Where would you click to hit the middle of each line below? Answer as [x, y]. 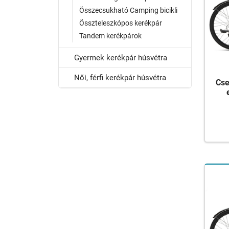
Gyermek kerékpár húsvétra [121, 58]
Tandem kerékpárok [110, 36]
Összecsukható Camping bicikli [128, 10]
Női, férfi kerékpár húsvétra [120, 78]
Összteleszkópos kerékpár [121, 23]
